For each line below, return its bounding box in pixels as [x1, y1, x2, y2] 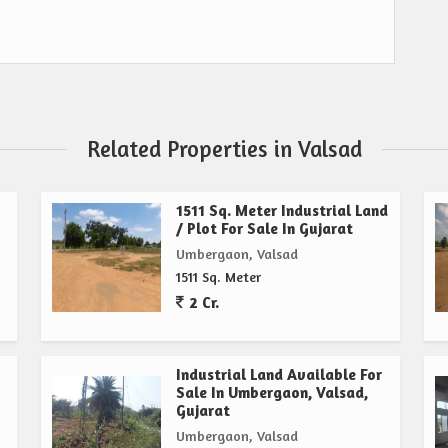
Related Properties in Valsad [86, 135, 362, 163]
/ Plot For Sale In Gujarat [176, 219, 353, 239]
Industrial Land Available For [176, 365, 382, 385]
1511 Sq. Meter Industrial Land [176, 201, 388, 221]
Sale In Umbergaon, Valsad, [176, 383, 368, 403]
